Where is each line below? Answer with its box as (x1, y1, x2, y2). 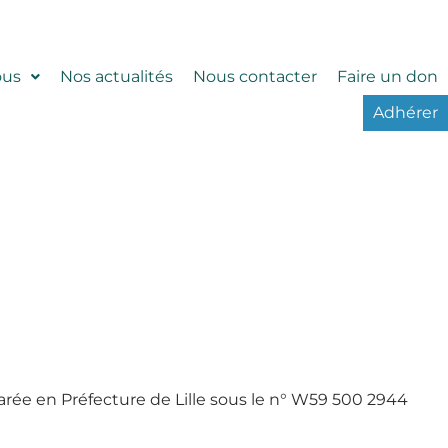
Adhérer (373, 102, 439, 122)
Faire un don (337, 66, 439, 86)
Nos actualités (60, 66, 174, 86)
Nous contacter (193, 66, 318, 86)
